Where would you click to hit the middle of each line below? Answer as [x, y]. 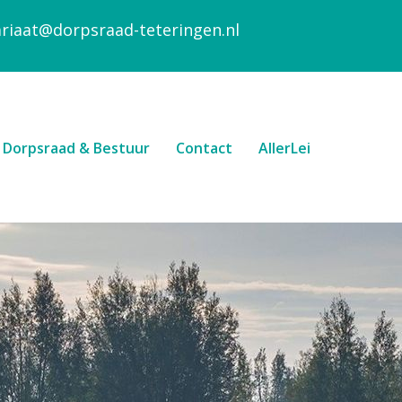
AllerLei [284, 149]
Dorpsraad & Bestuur [76, 149]
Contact [204, 149]
